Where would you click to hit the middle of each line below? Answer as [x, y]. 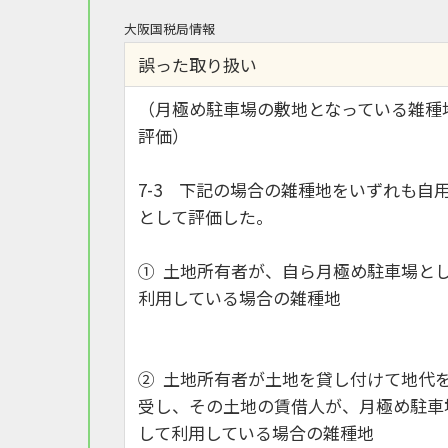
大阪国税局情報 [169, 28]
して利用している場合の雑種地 [255, 432]
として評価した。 [205, 216]
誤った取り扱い [197, 64]
